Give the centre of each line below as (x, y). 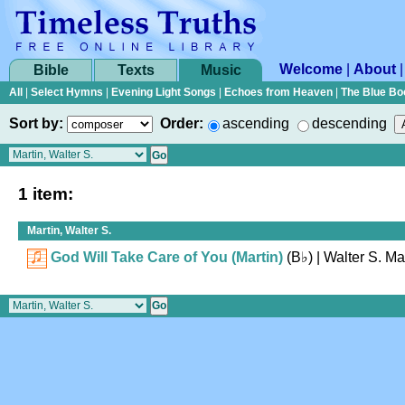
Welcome (311, 69)
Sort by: (36, 123)
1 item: (46, 194)
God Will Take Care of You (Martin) (167, 257)
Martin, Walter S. (69, 230)
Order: (182, 123)
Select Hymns (67, 92)
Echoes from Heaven (278, 92)
